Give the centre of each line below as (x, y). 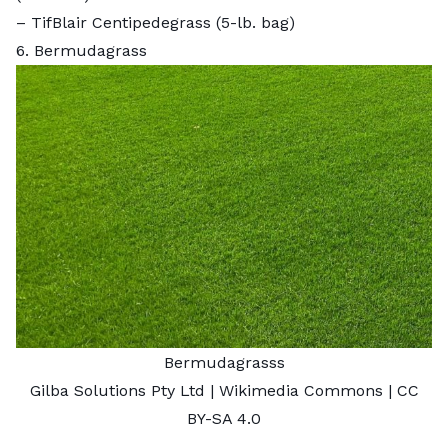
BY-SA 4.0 (224, 418)
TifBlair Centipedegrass (121, 22)
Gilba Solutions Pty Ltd (117, 390)
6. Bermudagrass (81, 50)
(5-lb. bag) (253, 22)
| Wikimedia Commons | (300, 390)
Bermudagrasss (224, 362)
